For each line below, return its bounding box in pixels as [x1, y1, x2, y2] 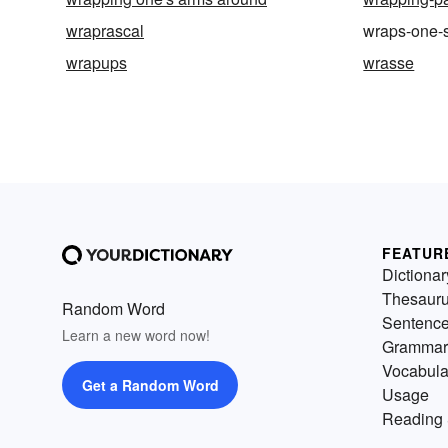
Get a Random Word [81, 374, 219, 395]
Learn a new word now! [62, 324, 210, 345]
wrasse [363, 50, 415, 74]
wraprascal [66, 18, 144, 42]
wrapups [66, 50, 127, 74]
